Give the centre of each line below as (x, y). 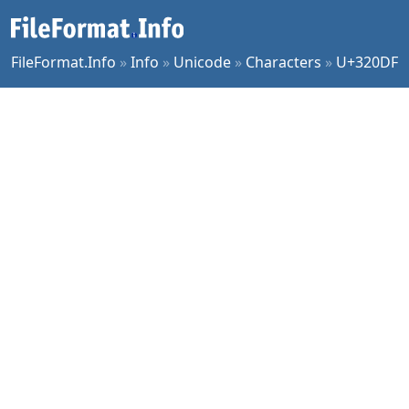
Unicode (202, 62)
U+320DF (367, 62)
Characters (283, 62)
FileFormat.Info (63, 62)
